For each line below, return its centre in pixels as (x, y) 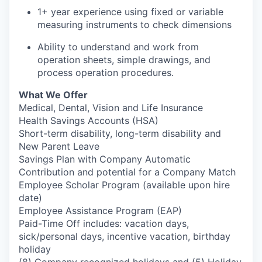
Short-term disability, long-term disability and (120, 133)
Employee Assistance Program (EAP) (100, 211)
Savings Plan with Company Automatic (105, 159)
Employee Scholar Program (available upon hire (124, 185)
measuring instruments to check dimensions (135, 25)
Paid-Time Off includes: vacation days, (104, 223)
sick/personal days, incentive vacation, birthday (125, 236)
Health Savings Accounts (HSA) (89, 120)
